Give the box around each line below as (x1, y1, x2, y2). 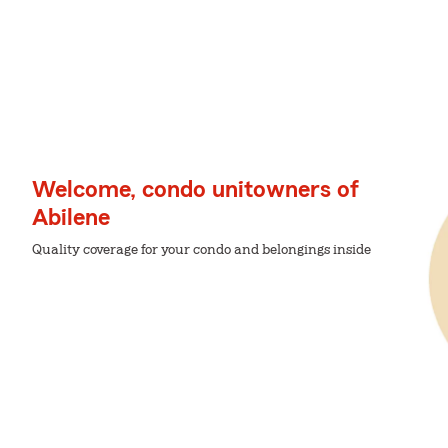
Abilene (32, 205, 110, 230)
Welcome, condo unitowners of (32, 177, 359, 202)
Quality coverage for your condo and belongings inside (32, 242, 371, 257)
